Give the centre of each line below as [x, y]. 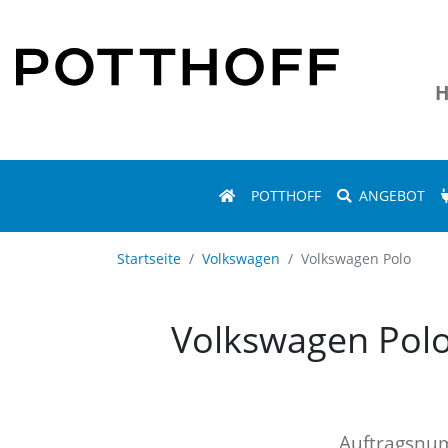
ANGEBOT [391, 195]
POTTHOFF [285, 195]
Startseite [149, 258]
